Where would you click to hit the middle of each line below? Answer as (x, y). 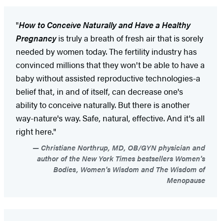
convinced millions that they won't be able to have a (110, 64)
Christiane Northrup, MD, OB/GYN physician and (122, 147)
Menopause (186, 180)
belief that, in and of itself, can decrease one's (99, 91)
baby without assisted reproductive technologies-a (108, 78)
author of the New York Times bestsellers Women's (121, 158)
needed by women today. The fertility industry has (106, 51)
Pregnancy (36, 38)
